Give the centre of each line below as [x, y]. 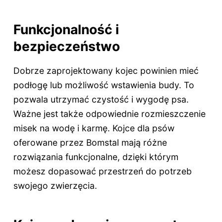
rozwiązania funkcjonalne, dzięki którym [96, 157]
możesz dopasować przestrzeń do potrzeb [102, 171]
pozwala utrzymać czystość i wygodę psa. [101, 100]
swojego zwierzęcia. [55, 186]
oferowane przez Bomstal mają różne [90, 143]
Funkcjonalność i [66, 29]
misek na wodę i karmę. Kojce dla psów [94, 128]
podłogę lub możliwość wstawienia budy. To [104, 85]
